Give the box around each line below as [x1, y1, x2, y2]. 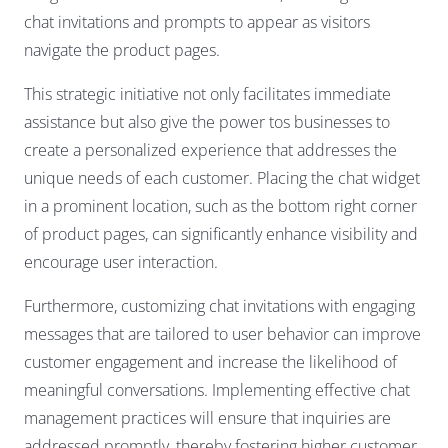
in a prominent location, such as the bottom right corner [24, 195, 417, 218]
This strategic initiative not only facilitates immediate [24, 83, 391, 106]
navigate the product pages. [24, 39, 220, 62]
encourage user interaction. [24, 251, 218, 274]
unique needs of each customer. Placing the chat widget [24, 167, 420, 190]
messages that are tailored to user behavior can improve [24, 323, 421, 346]
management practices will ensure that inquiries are [24, 407, 391, 430]
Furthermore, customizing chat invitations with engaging [24, 295, 415, 318]
